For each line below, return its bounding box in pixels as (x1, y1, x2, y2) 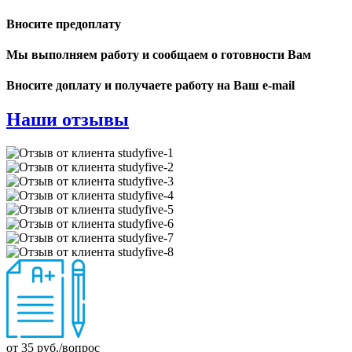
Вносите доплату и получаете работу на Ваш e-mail (6, 79, 295, 93)
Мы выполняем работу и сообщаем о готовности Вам (6, 47, 311, 61)
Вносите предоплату (6, 16, 121, 31)
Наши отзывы (6, 109, 129, 130)
